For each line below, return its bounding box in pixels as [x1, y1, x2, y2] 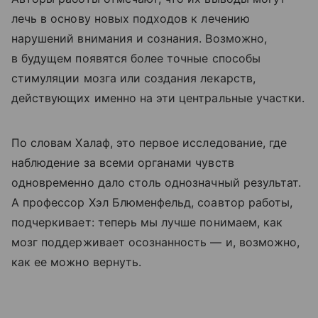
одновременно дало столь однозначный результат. [11, 175, 302, 190]
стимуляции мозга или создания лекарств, [11, 70, 256, 85]
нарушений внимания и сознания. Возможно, [11, 31, 267, 45]
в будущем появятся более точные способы [11, 50, 261, 65]
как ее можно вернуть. [11, 254, 142, 269]
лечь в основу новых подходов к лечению [11, 11, 250, 26]
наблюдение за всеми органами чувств [11, 155, 234, 170]
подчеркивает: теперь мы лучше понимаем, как [11, 214, 283, 229]
